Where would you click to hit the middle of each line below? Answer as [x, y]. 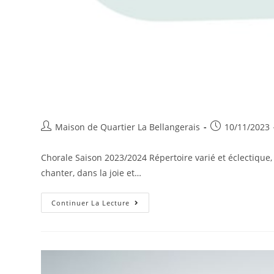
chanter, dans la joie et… [91, 172]
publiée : [228, 139]
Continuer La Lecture [91, 202]
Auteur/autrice [71, 126]
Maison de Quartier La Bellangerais [128, 127]
